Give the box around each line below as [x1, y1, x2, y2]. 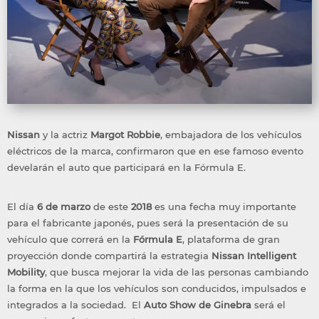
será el [251, 299, 286, 310]
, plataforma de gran [182, 234, 280, 245]
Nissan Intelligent [211, 250, 296, 261]
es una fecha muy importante [152, 201, 296, 212]
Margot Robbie [90, 129, 160, 140]
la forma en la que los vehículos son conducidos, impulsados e [7, 283, 306, 294]
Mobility [7, 266, 45, 278]
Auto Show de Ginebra [144, 299, 251, 310]
